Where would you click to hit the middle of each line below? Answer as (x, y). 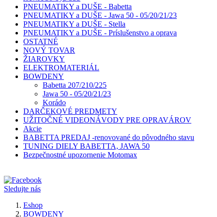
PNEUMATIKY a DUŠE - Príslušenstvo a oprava (100, 33)
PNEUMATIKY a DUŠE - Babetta (77, 7)
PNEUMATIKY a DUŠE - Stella (74, 24)
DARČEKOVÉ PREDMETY (70, 111)
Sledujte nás (22, 189)
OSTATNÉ (41, 41)
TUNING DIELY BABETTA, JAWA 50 (86, 146)
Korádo (54, 102)
